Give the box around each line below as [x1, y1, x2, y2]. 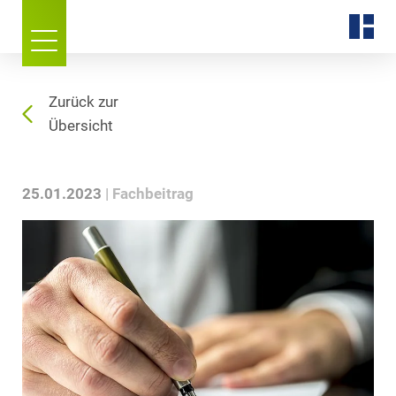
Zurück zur [49, 94, 118, 110]
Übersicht [49, 118, 113, 134]
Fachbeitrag [112, 186, 194, 202]
